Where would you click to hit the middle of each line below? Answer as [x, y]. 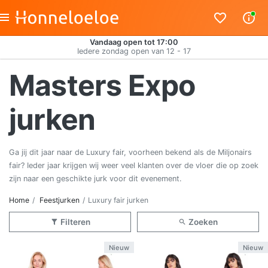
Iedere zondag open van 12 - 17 [134, 51]
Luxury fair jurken [118, 200]
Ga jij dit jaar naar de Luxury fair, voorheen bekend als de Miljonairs [130, 152]
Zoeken [202, 222]
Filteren [74, 222]
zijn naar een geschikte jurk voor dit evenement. [97, 179]
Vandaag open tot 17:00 [134, 42]
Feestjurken [60, 200]
